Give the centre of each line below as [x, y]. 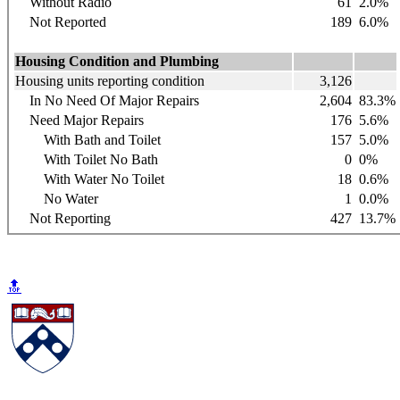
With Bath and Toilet [88, 139]
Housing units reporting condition [110, 80]
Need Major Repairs [79, 120]
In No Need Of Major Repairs [107, 100]
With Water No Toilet [90, 179]
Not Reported [61, 21]
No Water [57, 198]
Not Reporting [63, 218]
